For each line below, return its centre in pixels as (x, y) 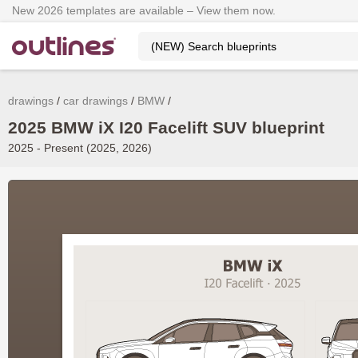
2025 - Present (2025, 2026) (80, 148)
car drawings (95, 101)
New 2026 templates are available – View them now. (144, 10)
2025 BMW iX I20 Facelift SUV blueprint (166, 127)
